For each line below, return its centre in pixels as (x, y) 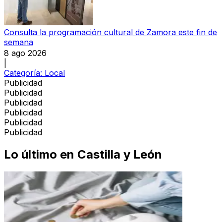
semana (19, 42)
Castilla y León (120, 154)
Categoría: (24, 73)
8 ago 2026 (25, 53)
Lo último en (39, 154)
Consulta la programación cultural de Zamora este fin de (111, 32)
